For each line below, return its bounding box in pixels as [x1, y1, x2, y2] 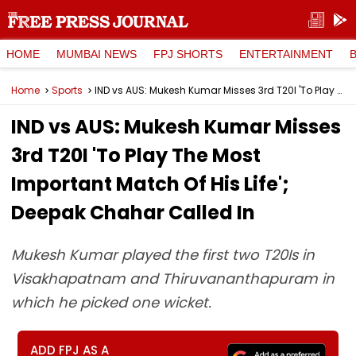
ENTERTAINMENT [239, 47, 333, 60]
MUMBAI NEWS [56, 47, 137, 60]
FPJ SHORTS [153, 47, 222, 60]
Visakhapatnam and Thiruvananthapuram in [11, 269, 335, 288]
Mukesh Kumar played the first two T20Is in [11, 245, 315, 265]
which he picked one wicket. [11, 292, 211, 312]
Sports [52, 83, 83, 97]
